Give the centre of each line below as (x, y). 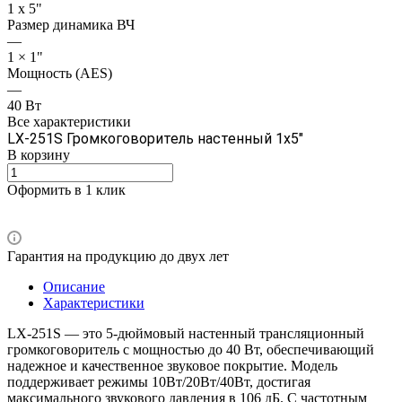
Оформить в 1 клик (66, 189)
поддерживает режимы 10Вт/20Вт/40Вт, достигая (159, 381)
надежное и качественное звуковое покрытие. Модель (172, 365)
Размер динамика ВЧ (71, 24)
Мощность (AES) (60, 73)
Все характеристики (69, 121)
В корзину (39, 154)
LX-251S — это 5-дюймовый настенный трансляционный (186, 333)
